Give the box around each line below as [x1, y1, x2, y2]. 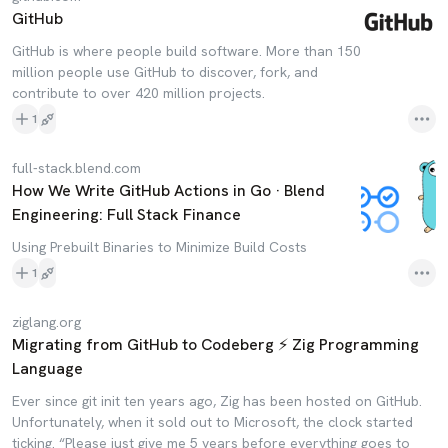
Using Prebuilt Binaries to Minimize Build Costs [12, 238, 307, 256]
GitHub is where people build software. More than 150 [12, 42, 361, 60]
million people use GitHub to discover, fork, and [12, 63, 318, 81]
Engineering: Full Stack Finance [12, 204, 241, 225]
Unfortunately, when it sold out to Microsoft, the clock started [12, 413, 413, 431]
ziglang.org [12, 313, 81, 331]
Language [12, 358, 83, 379]
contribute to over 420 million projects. [12, 84, 265, 102]
